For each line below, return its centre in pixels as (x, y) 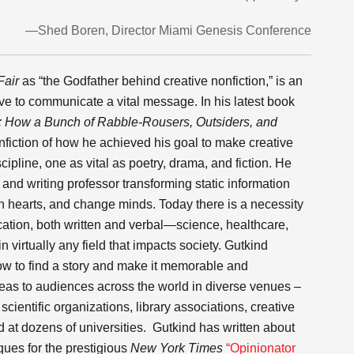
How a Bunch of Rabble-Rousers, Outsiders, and (141, 122)
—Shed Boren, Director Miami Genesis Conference (168, 30)
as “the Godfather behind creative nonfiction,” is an (161, 81)
